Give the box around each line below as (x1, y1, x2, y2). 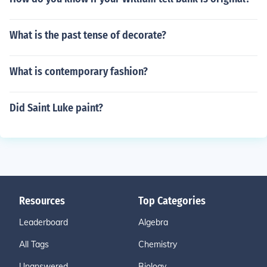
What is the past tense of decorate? (10, 29, 166, 42)
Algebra (138, 217, 168, 228)
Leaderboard (19, 217, 68, 228)
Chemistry (138, 239, 177, 250)
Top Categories (138, 194, 206, 207)
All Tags (19, 239, 49, 250)
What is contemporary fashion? (10, 65, 148, 78)
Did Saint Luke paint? (10, 101, 103, 114)
